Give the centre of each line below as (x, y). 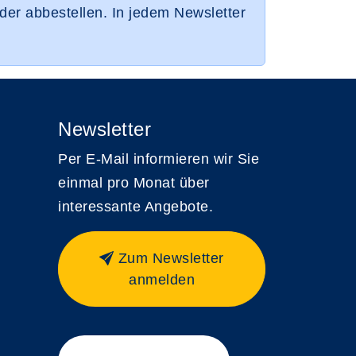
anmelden (162, 280)
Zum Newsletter (171, 259)
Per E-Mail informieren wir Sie (159, 159)
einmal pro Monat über (134, 183)
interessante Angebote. (135, 207)
